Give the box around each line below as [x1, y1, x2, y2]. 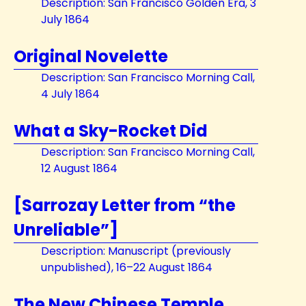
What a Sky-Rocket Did [14, 120, 208, 142]
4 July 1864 [41, 86, 100, 102]
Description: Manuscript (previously [41, 243, 231, 259]
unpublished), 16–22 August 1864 [41, 260, 212, 275]
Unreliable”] [14, 219, 118, 241]
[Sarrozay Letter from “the [14, 194, 236, 217]
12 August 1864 [41, 161, 117, 176]
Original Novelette [14, 45, 168, 68]
